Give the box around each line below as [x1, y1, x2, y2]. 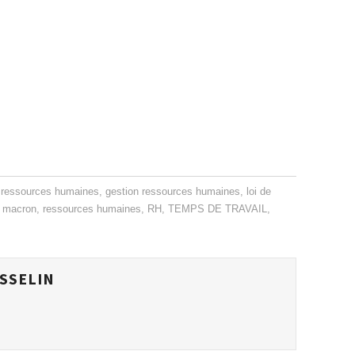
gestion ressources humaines [105, 186, 241, 198]
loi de [246, 186, 272, 198]
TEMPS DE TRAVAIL [168, 204, 267, 216]
